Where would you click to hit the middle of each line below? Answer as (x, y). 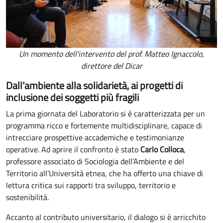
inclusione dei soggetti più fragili (72, 97)
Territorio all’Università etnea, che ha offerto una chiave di (105, 173)
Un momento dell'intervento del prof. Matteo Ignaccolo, (111, 54)
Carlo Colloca (162, 149)
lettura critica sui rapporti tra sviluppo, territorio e (91, 185)
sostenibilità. (27, 197)
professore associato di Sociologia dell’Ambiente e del (95, 161)
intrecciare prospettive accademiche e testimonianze (95, 137)
